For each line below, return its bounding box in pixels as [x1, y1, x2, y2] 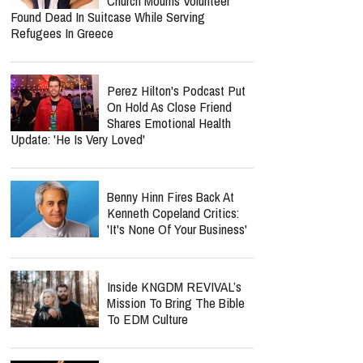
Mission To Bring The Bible [107, 293, 245, 312]
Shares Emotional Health [107, 113, 231, 132]
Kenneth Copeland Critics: [107, 203, 239, 222]
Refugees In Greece [11, 23, 113, 42]
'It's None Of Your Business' [107, 220, 247, 238]
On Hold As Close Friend [107, 97, 232, 116]
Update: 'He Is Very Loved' [11, 130, 145, 148]
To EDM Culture [107, 310, 188, 328]
